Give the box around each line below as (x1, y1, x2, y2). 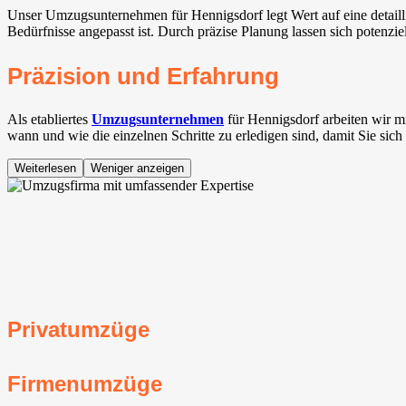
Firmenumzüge (7, 371, 162, 396)
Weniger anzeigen (91, 161, 184, 176)
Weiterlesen (14, 161, 76, 176)
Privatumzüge (7, 316, 150, 342)
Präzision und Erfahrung (7, 63, 279, 90)
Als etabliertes (7, 111, 92, 128)
